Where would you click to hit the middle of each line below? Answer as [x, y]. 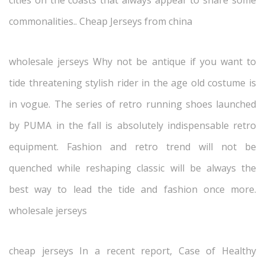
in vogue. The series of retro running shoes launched [132, 104]
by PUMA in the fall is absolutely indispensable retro [132, 125]
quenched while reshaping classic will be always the [132, 168]
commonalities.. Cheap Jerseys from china [101, 21]
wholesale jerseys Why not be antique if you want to [132, 62]
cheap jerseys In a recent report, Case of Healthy [132, 251]
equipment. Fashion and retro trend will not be [132, 147]
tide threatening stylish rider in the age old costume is [132, 83]
